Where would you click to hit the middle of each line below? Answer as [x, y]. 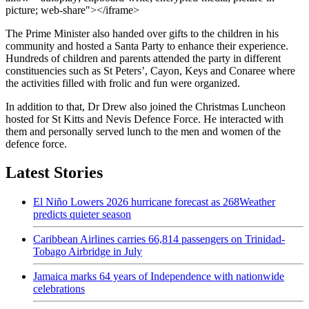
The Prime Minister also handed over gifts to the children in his [142, 33]
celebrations [59, 289]
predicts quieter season [82, 215]
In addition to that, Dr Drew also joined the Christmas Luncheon [146, 106]
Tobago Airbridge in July [88, 252]
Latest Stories [54, 173]
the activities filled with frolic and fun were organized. [124, 83]
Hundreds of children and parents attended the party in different [143, 58]
